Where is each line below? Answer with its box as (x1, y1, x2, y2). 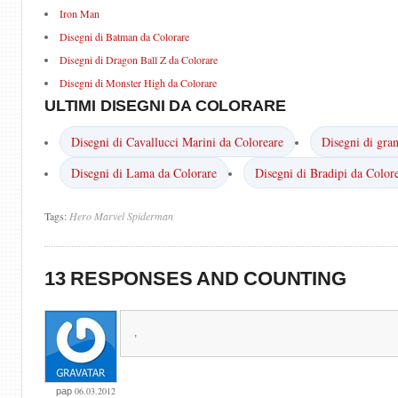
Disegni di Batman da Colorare (60, 29, 189, 44)
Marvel (94, 209, 124, 223)
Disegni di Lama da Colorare (71, 164, 217, 181)
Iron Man (60, 6, 99, 20)
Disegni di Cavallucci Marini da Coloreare (71, 133, 283, 150)
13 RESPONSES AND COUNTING (44, 267, 346, 290)
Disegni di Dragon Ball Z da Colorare (60, 52, 218, 67)
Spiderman (127, 209, 173, 223)
